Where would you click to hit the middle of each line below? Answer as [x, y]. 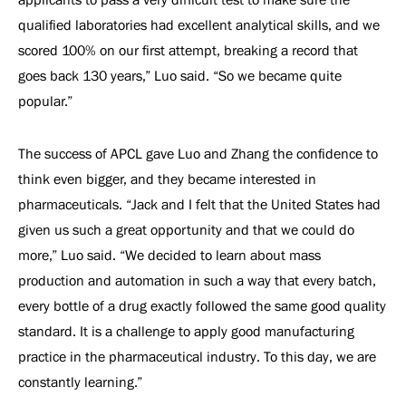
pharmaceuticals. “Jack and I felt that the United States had [199, 204]
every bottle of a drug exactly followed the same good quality [202, 306]
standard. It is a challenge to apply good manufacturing [186, 331]
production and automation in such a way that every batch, [197, 280]
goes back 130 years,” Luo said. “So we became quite [180, 76]
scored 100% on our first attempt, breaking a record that [188, 50]
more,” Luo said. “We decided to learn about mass [169, 255]
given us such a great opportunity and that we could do [186, 230]
